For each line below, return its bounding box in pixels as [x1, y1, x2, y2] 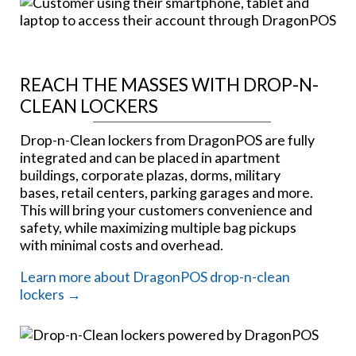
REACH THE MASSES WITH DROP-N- [20, 74, 319, 96]
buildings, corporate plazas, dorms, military [20, 166, 281, 184]
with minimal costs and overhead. [20, 236, 223, 254]
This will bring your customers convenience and [20, 201, 312, 219]
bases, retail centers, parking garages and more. [20, 184, 313, 202]
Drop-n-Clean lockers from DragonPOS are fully [20, 131, 315, 149]
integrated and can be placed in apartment [20, 149, 281, 167]
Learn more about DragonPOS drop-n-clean [20, 268, 290, 286]
